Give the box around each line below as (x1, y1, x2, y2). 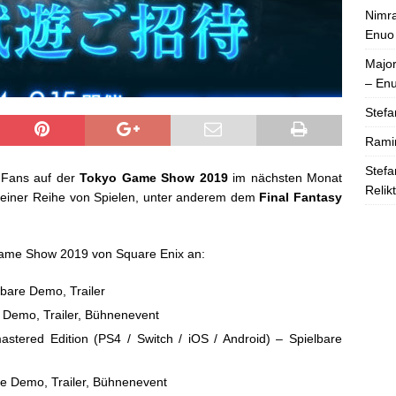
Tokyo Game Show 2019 (80, 171, 228, 186)
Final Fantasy (259, 190, 343, 205)
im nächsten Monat (227, 171, 343, 186)
